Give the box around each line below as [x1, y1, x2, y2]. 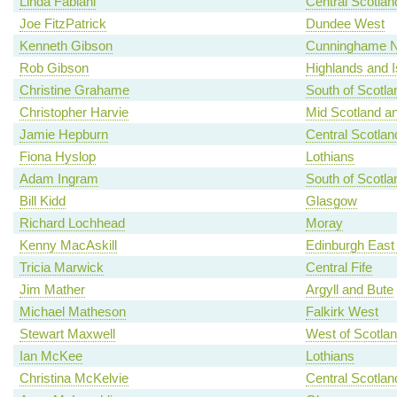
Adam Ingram [19, 171, 98, 187]
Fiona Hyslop [19, 149, 96, 165]
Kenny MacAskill [19, 237, 117, 253]
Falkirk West [305, 304, 378, 320]
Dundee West [305, 16, 385, 32]
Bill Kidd [19, 193, 66, 209]
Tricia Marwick [19, 260, 104, 276]
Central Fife [305, 260, 372, 276]
